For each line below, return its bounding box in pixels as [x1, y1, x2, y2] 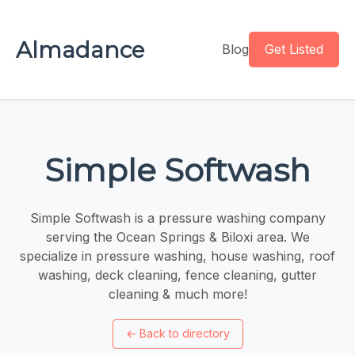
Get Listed [265, 41, 323, 57]
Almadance [16, 36, 144, 63]
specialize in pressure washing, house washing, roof [20, 247, 335, 264]
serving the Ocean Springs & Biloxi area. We [45, 228, 310, 245]
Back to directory [139, 326, 230, 341]
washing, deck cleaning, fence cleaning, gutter [38, 266, 317, 283]
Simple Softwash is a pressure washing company [29, 209, 326, 226]
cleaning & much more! [108, 285, 247, 302]
